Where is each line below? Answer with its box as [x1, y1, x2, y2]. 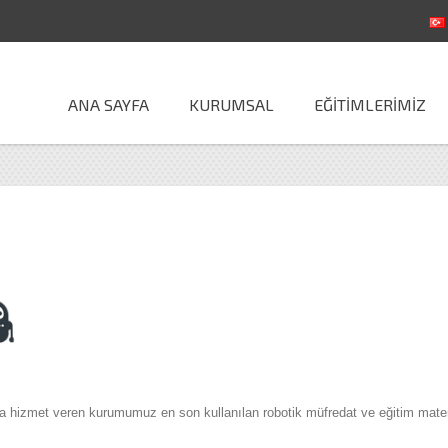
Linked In [87, 15, 132, 27]
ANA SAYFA [68, 95, 149, 114]
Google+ [119, 15, 161, 27]
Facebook [23, 15, 73, 27]
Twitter [55, 15, 88, 27]
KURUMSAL [189, 95, 274, 114]
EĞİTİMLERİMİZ [314, 95, 426, 114]
